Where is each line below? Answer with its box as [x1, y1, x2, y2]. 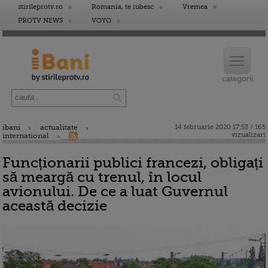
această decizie [2, 197, 107, 214]
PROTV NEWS [18, 17, 63, 25]
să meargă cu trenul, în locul [2, 169, 202, 185]
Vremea [182, 3, 208, 11]
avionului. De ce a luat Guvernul [2, 183, 228, 200]
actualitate [40, 123, 78, 132]
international [2, 132, 49, 140]
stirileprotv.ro [18, 3, 63, 11]
